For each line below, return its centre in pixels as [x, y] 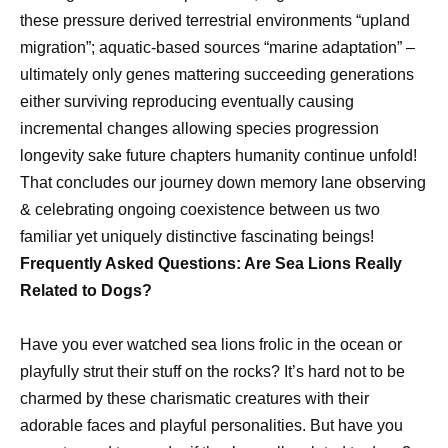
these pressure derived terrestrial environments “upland [215, 20]
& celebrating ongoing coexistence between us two [200, 209]
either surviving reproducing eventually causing [187, 101]
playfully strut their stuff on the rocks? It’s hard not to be [212, 371]
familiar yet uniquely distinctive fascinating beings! [197, 236]
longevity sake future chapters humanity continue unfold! [218, 155]
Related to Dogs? [86, 290]
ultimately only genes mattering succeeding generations [217, 74]
